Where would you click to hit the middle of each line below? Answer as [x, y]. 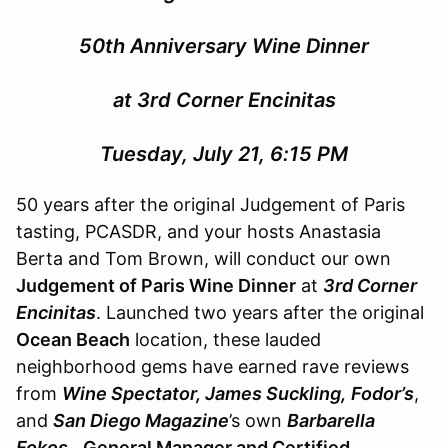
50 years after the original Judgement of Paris [210, 205]
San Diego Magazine [141, 421]
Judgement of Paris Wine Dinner [156, 286]
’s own [258, 421]
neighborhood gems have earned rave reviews [212, 367]
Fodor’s [382, 394]
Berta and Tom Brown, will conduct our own [203, 259]
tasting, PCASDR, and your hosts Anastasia [198, 232]
